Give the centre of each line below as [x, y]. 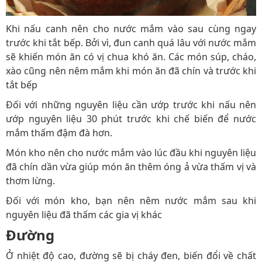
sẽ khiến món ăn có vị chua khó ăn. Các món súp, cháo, [131, 57]
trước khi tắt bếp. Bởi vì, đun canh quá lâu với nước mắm [131, 43]
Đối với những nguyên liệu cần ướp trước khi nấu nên [131, 105]
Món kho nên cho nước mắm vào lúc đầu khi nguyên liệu [131, 153]
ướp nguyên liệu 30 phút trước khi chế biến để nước [131, 119]
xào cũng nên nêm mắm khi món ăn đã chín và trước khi [131, 71]
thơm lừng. [30, 181]
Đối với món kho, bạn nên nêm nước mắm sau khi [131, 201]
